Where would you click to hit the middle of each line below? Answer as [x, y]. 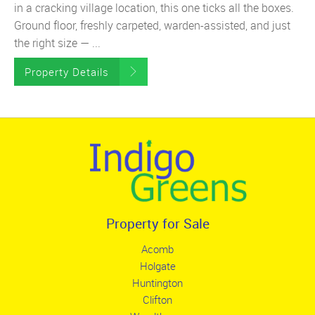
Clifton [157, 300]
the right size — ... [57, 43]
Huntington [157, 283]
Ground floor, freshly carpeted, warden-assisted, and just [152, 26]
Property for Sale [157, 224]
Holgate [157, 266]
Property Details [67, 72]
